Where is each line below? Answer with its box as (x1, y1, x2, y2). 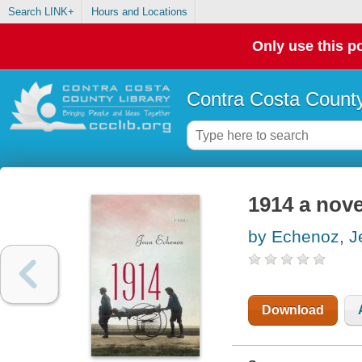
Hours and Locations (90, 6, 187, 19)
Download (261, 303, 324, 318)
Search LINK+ (7, 6, 74, 19)
